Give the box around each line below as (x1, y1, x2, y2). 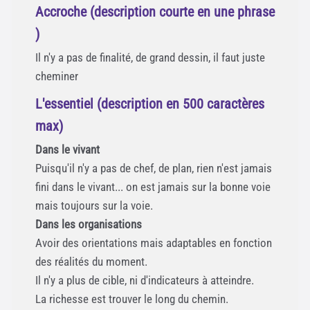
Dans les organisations (35, 217, 142, 232)
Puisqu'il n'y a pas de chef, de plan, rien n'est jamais (35, 161, 272, 176)
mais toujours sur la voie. (35, 199, 153, 213)
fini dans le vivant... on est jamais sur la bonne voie (35, 180, 271, 194)
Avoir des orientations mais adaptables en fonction (35, 236, 272, 250)
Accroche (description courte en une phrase (35, 3, 275, 21)
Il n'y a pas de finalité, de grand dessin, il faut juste (35, 51, 265, 65)
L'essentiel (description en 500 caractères (35, 95, 264, 113)
